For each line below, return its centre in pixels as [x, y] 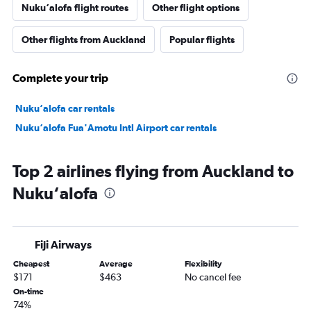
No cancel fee [213, 277]
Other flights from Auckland [84, 40]
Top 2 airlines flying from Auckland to [153, 171]
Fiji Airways [63, 245]
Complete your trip [60, 78]
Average [116, 264]
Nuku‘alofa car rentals [65, 109]
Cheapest [31, 264]
